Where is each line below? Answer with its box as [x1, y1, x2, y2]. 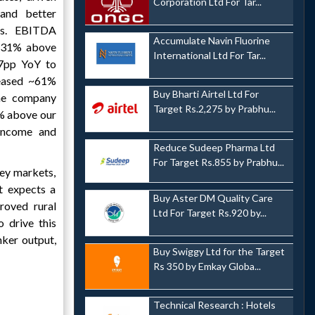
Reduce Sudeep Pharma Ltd [153, 141, 275, 153]
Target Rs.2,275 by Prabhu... [153, 102, 276, 115]
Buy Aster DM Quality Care [153, 192, 273, 205]
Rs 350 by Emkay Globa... [153, 259, 261, 272]
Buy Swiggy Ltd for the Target [153, 245, 285, 257]
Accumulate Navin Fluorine [153, 34, 270, 47]
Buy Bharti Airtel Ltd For [153, 87, 259, 100]
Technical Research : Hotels [153, 298, 276, 311]
